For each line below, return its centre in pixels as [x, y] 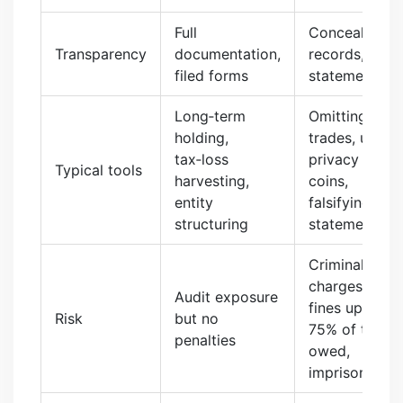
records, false [355, 54]
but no [197, 318]
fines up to [345, 307]
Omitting [338, 116]
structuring [211, 224]
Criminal [336, 264]
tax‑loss [201, 159]
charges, [337, 286]
